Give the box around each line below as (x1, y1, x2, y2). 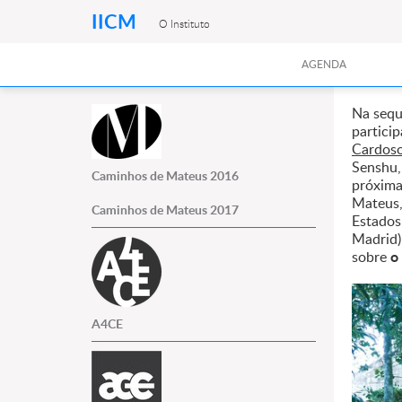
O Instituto (159, 16, 210, 31)
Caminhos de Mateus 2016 (92, 167, 239, 184)
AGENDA (301, 57, 346, 72)
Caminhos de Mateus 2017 (92, 201, 239, 218)
